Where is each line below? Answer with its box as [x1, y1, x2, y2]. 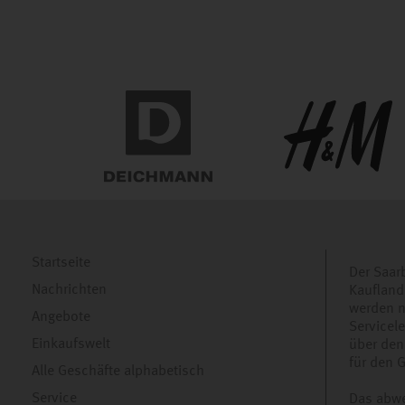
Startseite [32, 256, 90, 270]
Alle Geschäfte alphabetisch [32, 364, 204, 379]
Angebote [32, 310, 90, 325]
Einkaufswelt [32, 337, 110, 352]
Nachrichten [32, 283, 107, 297]
